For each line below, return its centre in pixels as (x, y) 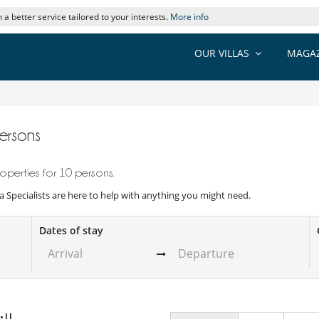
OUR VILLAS (222, 53)
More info (189, 17)
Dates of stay (72, 231)
